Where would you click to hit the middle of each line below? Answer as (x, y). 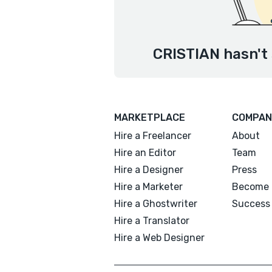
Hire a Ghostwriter (156, 204)
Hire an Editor (145, 153)
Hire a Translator (152, 221)
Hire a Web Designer (159, 238)
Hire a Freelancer (153, 136)
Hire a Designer (149, 170)
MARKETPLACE (150, 117)
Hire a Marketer (148, 187)
